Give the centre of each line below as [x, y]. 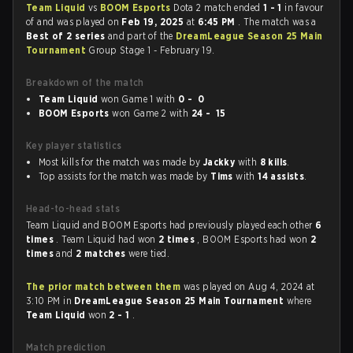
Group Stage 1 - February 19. [152, 50]
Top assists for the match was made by [125, 176]
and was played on [80, 22]
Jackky [219, 162]
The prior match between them [104, 286]
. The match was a [277, 22]
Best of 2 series [67, 36]
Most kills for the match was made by [121, 162]
